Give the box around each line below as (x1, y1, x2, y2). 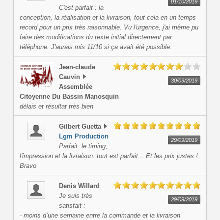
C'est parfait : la (58, 4, 104, 12)
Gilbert (58, 123, 80, 131)
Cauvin (58, 73, 80, 81)
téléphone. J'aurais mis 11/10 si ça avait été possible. (19, 43, 172, 51)
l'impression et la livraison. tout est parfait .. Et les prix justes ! (19, 152, 198, 160)
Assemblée (58, 83, 92, 91)
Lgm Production (58, 133, 109, 140)
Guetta (81, 123, 101, 131)
